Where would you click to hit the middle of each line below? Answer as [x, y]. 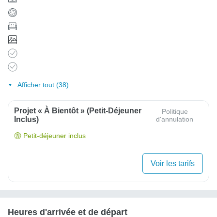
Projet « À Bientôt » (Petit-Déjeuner [78, 111]
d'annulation [175, 119]
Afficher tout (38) [43, 85]
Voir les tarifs [173, 163]
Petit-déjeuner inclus [54, 136]
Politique [175, 112]
